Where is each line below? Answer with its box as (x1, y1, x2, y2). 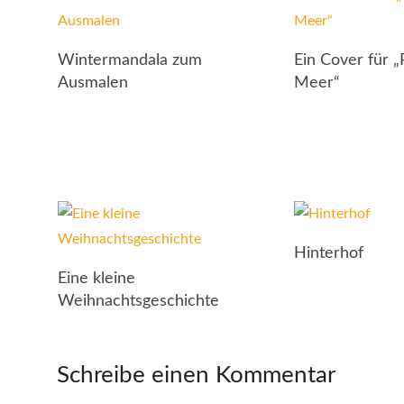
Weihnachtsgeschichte (57, 293, 219, 309)
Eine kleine (57, 271, 135, 287)
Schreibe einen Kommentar (57, 363, 335, 387)
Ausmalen (57, 75, 128, 91)
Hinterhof (294, 245, 364, 262)
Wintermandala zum (57, 52, 202, 69)
